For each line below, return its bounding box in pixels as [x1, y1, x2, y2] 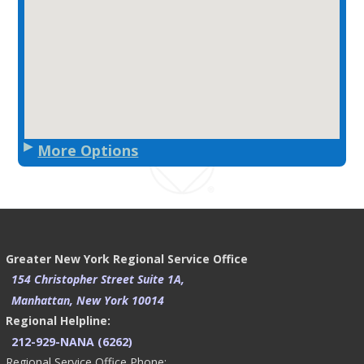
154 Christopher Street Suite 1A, [11, 271, 184, 288]
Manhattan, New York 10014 [11, 292, 164, 308]
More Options [37, 141, 139, 161]
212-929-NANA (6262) [11, 333, 132, 349]
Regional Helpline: [6, 313, 110, 329]
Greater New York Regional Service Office [6, 250, 248, 266]
